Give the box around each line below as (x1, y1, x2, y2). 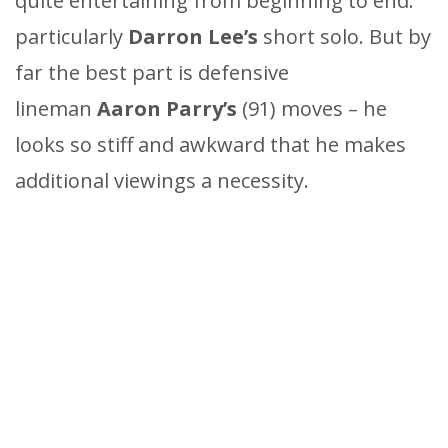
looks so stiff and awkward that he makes (15, 130, 406, 158)
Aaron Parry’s (97, 94, 242, 122)
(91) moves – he (242, 94, 387, 122)
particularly (15, 22, 128, 50)
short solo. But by (263, 22, 431, 50)
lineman (15, 94, 97, 122)
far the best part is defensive (15, 58, 289, 86)
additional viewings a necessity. (15, 166, 309, 194)
